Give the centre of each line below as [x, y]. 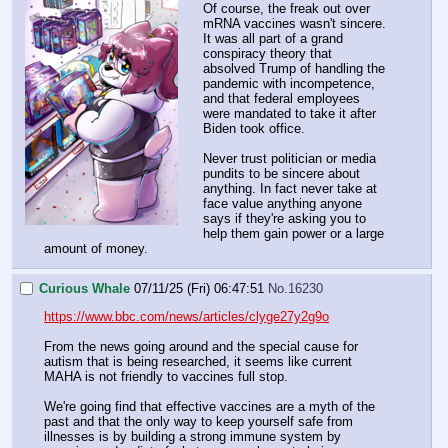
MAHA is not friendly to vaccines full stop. [166, 377]
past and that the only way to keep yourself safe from [198, 422]
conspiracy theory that [267, 53]
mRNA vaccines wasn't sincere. [294, 23]
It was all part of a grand [273, 38]
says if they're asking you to [284, 218]
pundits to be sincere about [281, 173]
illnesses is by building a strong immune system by [192, 437]
